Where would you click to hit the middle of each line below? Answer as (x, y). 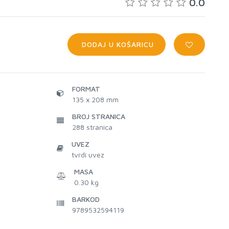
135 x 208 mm (95, 99)
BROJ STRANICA (99, 116)
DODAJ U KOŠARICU (117, 44)
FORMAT (86, 89)
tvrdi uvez (88, 155)
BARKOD (86, 199)
